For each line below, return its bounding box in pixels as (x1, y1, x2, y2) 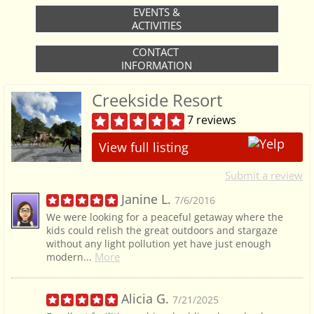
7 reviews (187, 111, 236, 128)
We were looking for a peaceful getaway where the (46, 210, 283, 224)
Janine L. (121, 190, 171, 207)
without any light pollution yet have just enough (46, 236, 271, 250)
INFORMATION (121, 57, 193, 72)
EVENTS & (133, 4, 181, 19)
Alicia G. (121, 289, 169, 307)
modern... (46, 250, 92, 264)
